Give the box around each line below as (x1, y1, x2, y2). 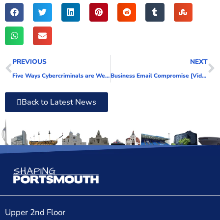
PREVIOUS (12, 57, 47, 67)
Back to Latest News (22, 97, 96, 108)
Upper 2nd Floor (5, 207, 65, 219)
